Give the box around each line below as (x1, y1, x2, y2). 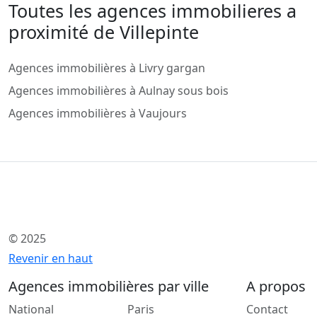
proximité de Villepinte (8, 20, 199, 45)
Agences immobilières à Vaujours (8, 105, 187, 122)
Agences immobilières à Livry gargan (8, 60, 205, 76)
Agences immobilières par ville (8, 277, 209, 296)
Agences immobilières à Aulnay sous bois (8, 83, 229, 99)
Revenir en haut (8, 250, 93, 267)
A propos (246, 277, 306, 296)
